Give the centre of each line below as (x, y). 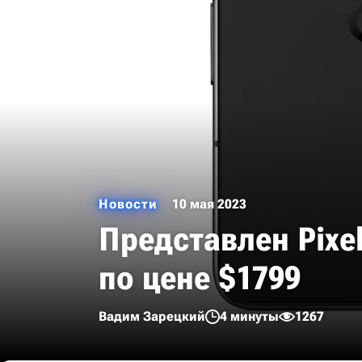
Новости (128, 204)
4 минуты (249, 316)
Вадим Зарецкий (152, 316)
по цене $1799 (200, 278)
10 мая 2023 (209, 204)
